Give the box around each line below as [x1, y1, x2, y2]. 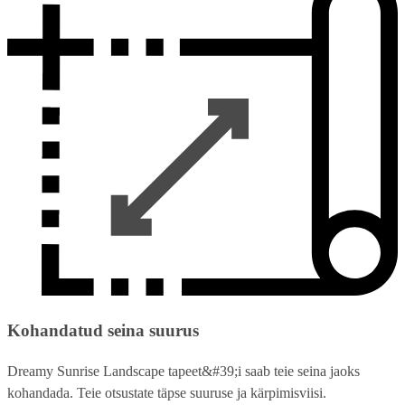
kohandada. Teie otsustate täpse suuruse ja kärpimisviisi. [7, 385, 326, 401]
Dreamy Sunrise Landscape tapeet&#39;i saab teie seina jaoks [7, 363, 360, 380]
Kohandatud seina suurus [7, 321, 199, 341]
